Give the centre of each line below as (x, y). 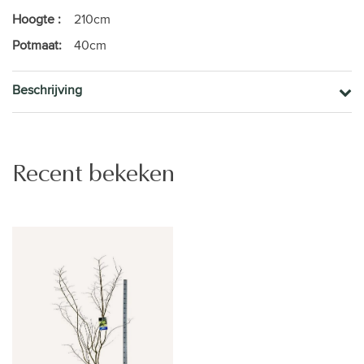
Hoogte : (37, 19)
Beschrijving (47, 89)
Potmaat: (37, 45)
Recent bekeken (93, 173)
